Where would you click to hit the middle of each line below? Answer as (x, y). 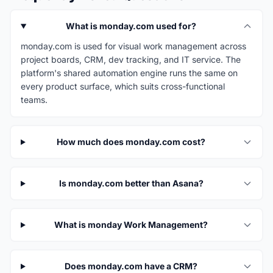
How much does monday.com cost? (131, 142)
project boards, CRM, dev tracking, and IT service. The (131, 60)
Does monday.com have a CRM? (131, 266)
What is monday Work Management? (131, 225)
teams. (34, 100)
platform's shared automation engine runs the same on (129, 73)
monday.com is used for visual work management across (133, 46)
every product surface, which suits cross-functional (123, 87)
